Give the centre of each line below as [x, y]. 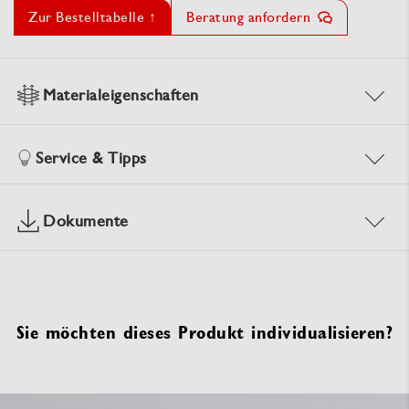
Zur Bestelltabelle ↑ [92, 17]
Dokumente [86, 221]
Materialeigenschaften [121, 95]
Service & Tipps [91, 158]
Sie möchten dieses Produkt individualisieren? [204, 333]
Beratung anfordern [248, 17]
